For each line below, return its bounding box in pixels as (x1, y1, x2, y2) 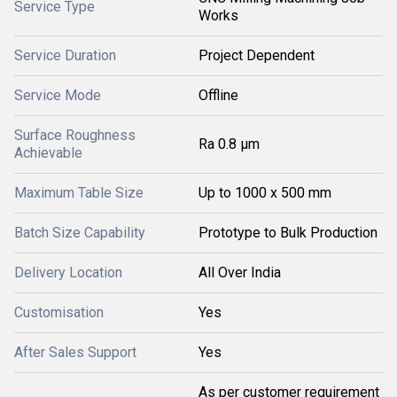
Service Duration (14, 47, 116, 64)
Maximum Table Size (14, 184, 144, 201)
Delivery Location (14, 264, 122, 281)
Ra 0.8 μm (198, 136, 260, 152)
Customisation (14, 304, 104, 321)
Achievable (14, 144, 82, 161)
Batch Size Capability (14, 224, 145, 241)
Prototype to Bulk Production (198, 224, 378, 241)
